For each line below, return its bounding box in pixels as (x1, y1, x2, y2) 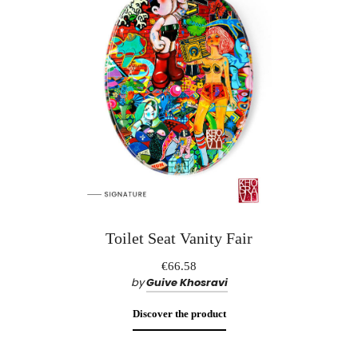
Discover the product (132, 307, 226, 320)
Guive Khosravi (145, 274, 228, 290)
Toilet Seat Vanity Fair (105, 229, 253, 247)
